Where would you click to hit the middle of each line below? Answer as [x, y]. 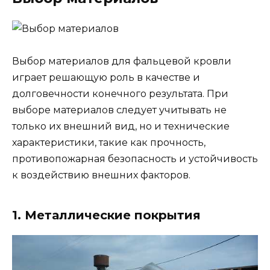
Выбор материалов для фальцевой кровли [122, 61]
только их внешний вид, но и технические [121, 126]
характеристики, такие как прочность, [109, 142]
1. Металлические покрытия [106, 215]
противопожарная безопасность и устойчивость [135, 159]
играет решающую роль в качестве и [106, 77]
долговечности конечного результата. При [120, 93]
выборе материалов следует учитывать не [119, 110]
